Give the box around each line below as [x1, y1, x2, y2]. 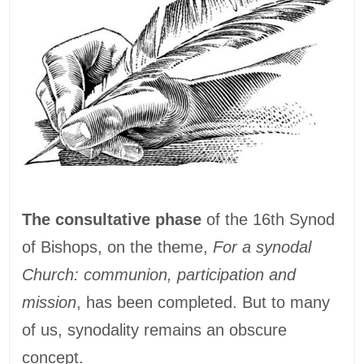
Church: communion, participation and [22, 266, 297, 284]
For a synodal [213, 238, 312, 257]
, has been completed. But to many [76, 293, 331, 312]
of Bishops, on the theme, [22, 238, 214, 257]
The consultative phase [22, 210, 202, 229]
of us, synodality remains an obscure [22, 321, 288, 340]
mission [22, 293, 77, 312]
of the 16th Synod [201, 210, 336, 229]
